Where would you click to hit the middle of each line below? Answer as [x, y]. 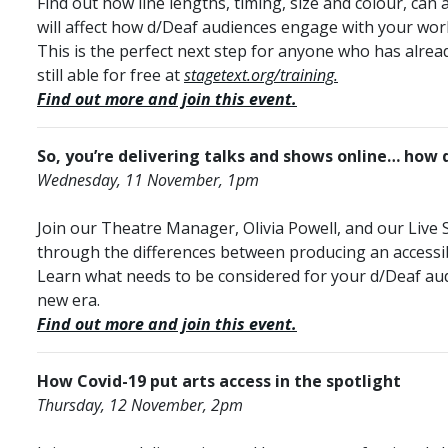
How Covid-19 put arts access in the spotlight [219, 380]
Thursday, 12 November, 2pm [140, 404]
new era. [68, 299]
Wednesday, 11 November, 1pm [148, 179]
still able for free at [110, 74]
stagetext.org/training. [261, 74]
